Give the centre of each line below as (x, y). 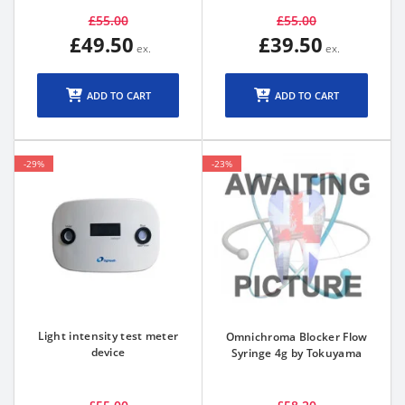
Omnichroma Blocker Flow (297, 337)
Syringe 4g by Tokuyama (297, 353)
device (108, 352)
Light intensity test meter (108, 336)
